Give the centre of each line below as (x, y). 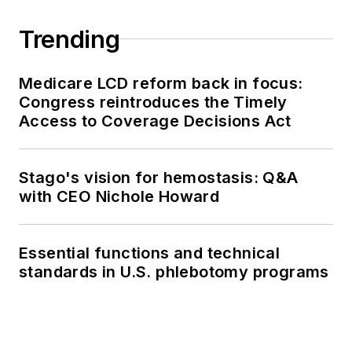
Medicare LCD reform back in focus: (161, 83)
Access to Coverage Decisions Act (155, 121)
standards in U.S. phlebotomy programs (174, 271)
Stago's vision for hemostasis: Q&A (159, 177)
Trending (70, 39)
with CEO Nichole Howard (119, 196)
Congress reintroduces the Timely (153, 102)
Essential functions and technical (150, 253)
